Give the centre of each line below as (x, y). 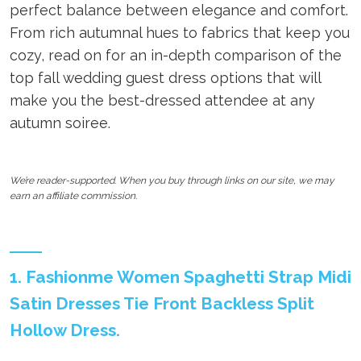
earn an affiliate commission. (73, 196)
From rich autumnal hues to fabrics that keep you (180, 33)
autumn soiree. (60, 123)
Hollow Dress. (65, 330)
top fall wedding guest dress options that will (165, 78)
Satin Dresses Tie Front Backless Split (162, 304)
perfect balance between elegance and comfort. (179, 10)
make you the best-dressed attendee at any (162, 101)
